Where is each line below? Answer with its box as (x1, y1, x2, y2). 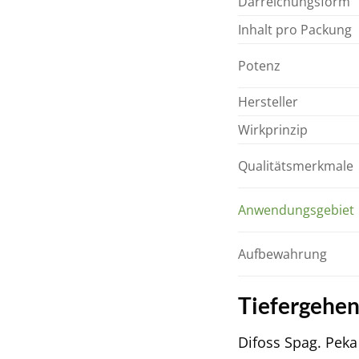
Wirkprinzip (238, 120, 308, 139)
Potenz (238, 56, 280, 75)
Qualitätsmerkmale (238, 156, 353, 175)
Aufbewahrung (238, 244, 327, 263)
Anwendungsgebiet (238, 200, 354, 219)
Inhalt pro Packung (238, 20, 352, 38)
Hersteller (238, 92, 298, 111)
